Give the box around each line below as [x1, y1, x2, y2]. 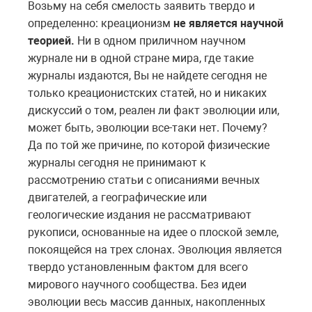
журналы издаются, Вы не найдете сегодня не [28, 68, 267, 82]
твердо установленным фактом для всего [28, 260, 248, 274]
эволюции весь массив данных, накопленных [28, 295, 265, 309]
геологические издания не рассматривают [28, 208, 251, 221]
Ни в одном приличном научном [77, 33, 246, 47]
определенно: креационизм [28, 16, 173, 30]
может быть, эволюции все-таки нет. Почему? [28, 120, 267, 134]
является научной [189, 16, 283, 30]
